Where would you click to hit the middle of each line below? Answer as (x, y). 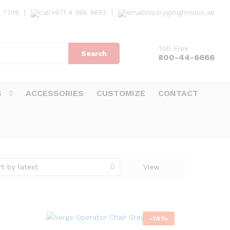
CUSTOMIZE (121, 93)
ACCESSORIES (55, 93)
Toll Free (173, 49)
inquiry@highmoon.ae (179, 13)
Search (94, 53)
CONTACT (178, 93)
